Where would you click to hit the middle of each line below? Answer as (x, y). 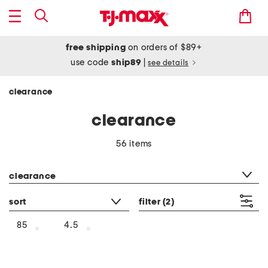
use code (91, 63)
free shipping (96, 48)
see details (168, 63)
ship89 (127, 63)
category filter (37, 161)
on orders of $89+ (164, 48)
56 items (134, 144)
